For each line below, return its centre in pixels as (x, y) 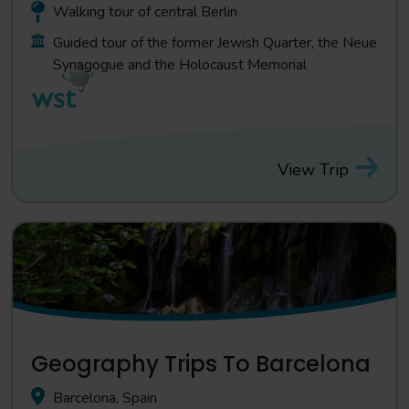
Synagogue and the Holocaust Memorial (180, 65)
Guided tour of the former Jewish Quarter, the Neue (215, 43)
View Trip (313, 169)
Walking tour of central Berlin (145, 12)
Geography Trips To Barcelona (201, 364)
